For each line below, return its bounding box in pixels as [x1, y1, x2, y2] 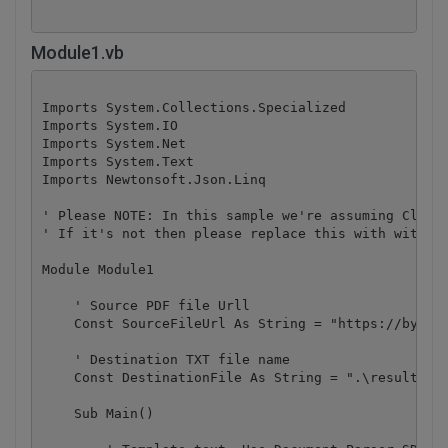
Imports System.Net [41, 135, 186, 151]
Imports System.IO [41, 117, 178, 133]
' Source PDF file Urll [41, 297, 250, 313]
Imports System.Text [41, 153, 194, 169]
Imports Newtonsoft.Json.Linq [41, 171, 266, 187]
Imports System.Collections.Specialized [41, 99, 346, 115]
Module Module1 [41, 261, 154, 277]
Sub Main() [41, 405, 154, 421]
